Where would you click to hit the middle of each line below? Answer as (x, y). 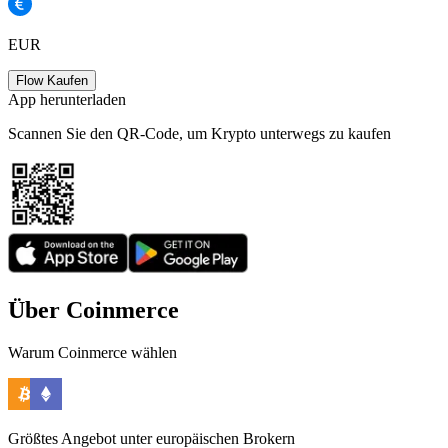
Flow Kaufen (52, 81)
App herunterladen (67, 100)
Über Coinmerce (93, 310)
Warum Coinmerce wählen (92, 353)
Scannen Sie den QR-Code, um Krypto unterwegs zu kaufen (199, 134)
